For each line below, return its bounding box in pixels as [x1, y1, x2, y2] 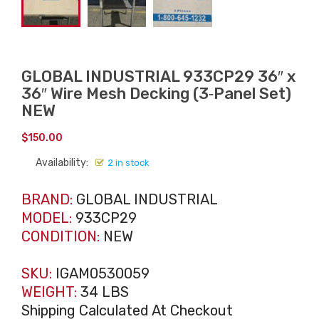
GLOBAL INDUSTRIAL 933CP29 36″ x [21, 66, 296, 86]
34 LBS [77, 283, 129, 300]
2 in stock [108, 157, 150, 168]
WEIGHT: [21, 283, 77, 300]
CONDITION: [21, 227, 100, 245]
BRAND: [21, 190, 73, 208]
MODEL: [21, 209, 72, 226]
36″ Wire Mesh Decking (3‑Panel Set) [21, 83, 291, 103]
